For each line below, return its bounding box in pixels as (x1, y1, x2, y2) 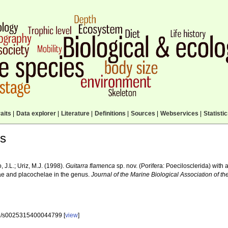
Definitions (94, 110, 126, 117)
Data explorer (16, 110, 56, 117)
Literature (61, 110, 90, 117)
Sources (130, 110, 155, 117)
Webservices (160, 110, 198, 117)
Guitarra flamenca (66, 162, 116, 169)
